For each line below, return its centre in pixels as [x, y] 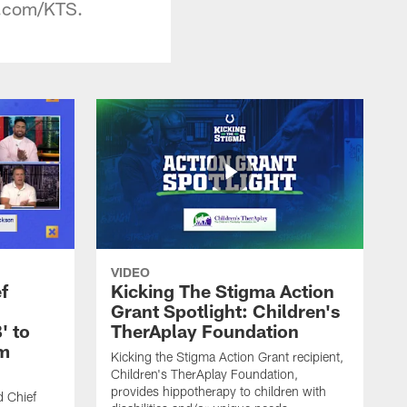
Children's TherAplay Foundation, [204, 373]
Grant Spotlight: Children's [225, 310]
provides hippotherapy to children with [218, 391]
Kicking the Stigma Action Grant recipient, [227, 356]
